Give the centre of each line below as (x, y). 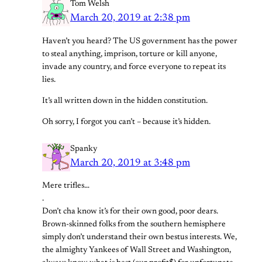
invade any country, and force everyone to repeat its (134, 67)
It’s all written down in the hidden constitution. (125, 101)
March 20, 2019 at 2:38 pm (130, 18)
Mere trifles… (66, 186)
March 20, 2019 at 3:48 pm (130, 163)
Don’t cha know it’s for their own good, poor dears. (130, 212)
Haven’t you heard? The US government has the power (140, 41)
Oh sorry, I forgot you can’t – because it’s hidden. (126, 123)
